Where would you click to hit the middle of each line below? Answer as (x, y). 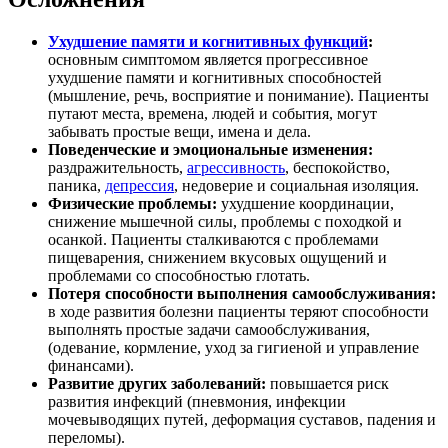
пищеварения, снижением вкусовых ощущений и (217, 257)
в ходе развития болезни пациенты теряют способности (238, 311)
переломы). (86, 437)
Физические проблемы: (134, 203)
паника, (76, 185)
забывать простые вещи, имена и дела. (179, 131)
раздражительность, (117, 167)
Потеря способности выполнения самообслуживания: (242, 293)
